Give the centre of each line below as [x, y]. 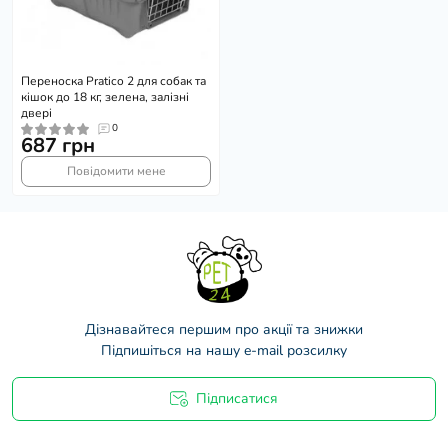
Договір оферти [151, 432]
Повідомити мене [116, 171]
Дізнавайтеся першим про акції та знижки [224, 330]
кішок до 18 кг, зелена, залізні [105, 97]
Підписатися [237, 399]
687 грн [58, 146]
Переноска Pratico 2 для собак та [113, 81]
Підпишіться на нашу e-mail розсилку [224, 351]
